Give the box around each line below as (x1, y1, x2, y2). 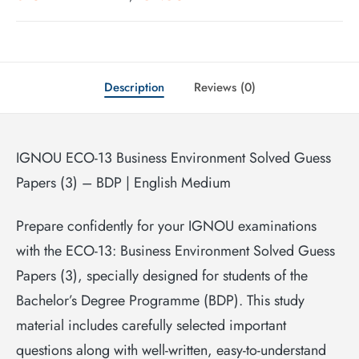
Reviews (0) (193, 79, 256, 97)
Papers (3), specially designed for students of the (16, 264, 308, 286)
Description (103, 79, 164, 97)
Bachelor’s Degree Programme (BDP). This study (16, 289, 305, 311)
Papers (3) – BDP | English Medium (16, 172, 231, 194)
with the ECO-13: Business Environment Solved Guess (16, 240, 335, 261)
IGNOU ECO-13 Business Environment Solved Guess (16, 147, 331, 169)
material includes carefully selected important (16, 314, 286, 336)
